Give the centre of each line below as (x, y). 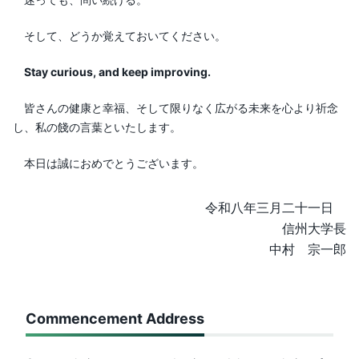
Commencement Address (115, 318)
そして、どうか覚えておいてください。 (119, 35)
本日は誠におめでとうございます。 (108, 163)
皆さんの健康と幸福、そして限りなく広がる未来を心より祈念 (175, 107)
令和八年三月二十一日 (276, 207)
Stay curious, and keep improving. (117, 71)
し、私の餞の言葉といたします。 (97, 127)
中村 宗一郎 (308, 248)
